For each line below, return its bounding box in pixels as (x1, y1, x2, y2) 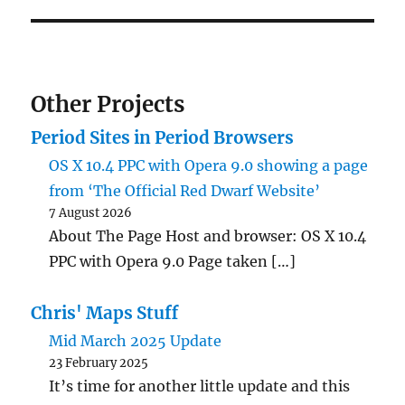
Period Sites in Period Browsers (31, 127, 295, 149)
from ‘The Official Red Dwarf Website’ (49, 182, 321, 201)
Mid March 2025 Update (49, 332, 222, 351)
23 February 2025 (49, 355, 149, 372)
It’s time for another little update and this (49, 377, 351, 396)
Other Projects (31, 90, 185, 119)
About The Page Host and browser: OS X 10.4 (49, 227, 367, 246)
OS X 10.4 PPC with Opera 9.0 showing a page (49, 156, 369, 175)
